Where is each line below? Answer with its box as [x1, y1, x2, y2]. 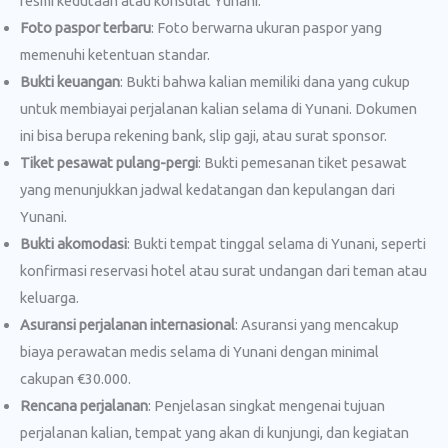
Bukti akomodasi [20, 234, 127, 252]
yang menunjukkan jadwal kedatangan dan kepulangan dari [20, 180, 395, 198]
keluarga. [20, 288, 79, 306]
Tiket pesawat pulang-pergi [20, 153, 198, 171]
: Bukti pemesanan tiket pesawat [198, 153, 407, 171]
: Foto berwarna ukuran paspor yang [151, 18, 382, 36]
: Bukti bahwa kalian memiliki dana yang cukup [120, 72, 410, 90]
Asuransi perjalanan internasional [20, 315, 235, 333]
